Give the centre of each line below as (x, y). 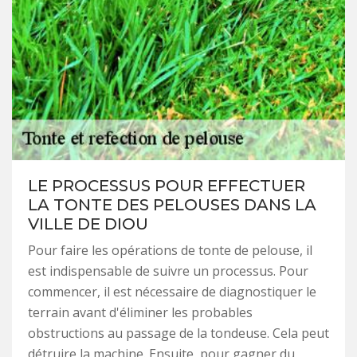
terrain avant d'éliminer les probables (140, 313)
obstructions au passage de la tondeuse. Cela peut (178, 333)
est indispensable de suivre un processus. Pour (168, 271)
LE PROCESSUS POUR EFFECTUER (167, 186)
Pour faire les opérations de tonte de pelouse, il (170, 251)
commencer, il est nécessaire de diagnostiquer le (172, 292)
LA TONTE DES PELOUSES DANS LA (172, 205)
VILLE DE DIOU (88, 224)
